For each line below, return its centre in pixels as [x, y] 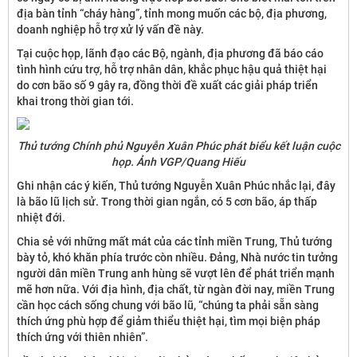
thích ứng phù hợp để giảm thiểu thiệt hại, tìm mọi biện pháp [169, 321]
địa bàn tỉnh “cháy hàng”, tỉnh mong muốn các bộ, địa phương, [172, 14]
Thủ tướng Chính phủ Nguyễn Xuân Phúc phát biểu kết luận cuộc [178, 146]
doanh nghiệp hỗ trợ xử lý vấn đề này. [110, 29]
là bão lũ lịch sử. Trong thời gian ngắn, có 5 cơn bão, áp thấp [167, 202]
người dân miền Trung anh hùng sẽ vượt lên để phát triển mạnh [176, 273]
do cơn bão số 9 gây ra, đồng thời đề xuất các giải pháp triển [167, 85]
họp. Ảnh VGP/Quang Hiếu [178, 162]
